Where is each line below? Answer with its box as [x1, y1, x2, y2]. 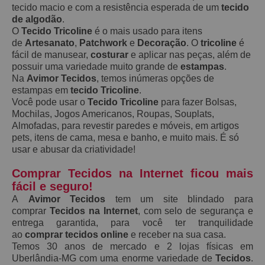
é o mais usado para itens [92, 25, 202, 36]
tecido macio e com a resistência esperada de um [12, 2, 221, 12]
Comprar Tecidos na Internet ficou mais [12, 166, 253, 180]
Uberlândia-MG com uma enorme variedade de [12, 253, 215, 263]
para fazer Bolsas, [159, 96, 237, 107]
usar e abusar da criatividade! [12, 144, 135, 154]
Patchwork [79, 37, 127, 48]
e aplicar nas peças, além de [128, 49, 251, 60]
